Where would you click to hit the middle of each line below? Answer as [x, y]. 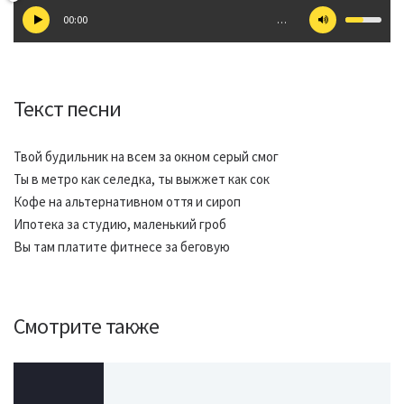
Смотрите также [86, 326]
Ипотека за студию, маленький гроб [120, 224]
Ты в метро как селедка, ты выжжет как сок [142, 179]
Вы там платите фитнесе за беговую [122, 247]
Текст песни [68, 109]
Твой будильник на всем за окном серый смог [146, 156]
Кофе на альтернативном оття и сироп [127, 202]
